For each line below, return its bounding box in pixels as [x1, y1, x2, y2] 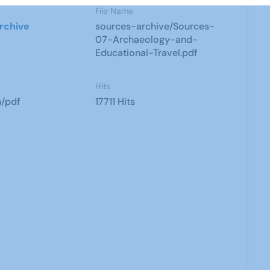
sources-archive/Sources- [95, 20, 215, 33]
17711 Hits [95, 95, 136, 108]
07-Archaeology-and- [95, 33, 198, 46]
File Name [95, 5, 134, 16]
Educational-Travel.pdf [95, 46, 198, 59]
